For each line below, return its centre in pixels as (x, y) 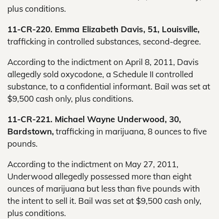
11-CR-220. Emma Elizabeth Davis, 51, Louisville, (103, 29)
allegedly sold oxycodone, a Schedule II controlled (100, 74)
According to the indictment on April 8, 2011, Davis (103, 62)
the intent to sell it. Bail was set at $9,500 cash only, (104, 201)
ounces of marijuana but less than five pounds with (104, 188)
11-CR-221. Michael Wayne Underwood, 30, (94, 119)
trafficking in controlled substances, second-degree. (104, 41)
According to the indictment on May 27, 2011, (93, 164)
